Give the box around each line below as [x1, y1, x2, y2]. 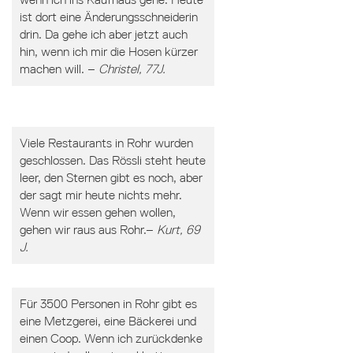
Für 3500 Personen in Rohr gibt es [19, 296, 197, 311]
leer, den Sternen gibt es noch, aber [19, 170, 203, 185]
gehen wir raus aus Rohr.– [19, 222, 157, 237]
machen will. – [19, 61, 98, 76]
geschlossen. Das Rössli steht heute [19, 153, 206, 168]
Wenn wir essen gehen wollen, [19, 205, 176, 220]
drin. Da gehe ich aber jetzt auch [19, 27, 188, 42]
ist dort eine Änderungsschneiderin [19, 9, 198, 24]
